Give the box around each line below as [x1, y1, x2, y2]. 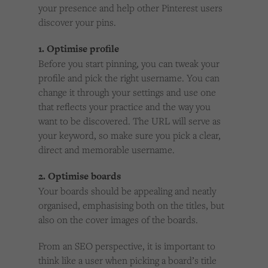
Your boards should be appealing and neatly [38, 184, 216, 198]
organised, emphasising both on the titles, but [38, 199, 224, 212]
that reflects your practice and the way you [38, 100, 211, 114]
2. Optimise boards [38, 169, 121, 184]
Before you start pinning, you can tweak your [38, 57, 220, 71]
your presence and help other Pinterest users [38, 1, 223, 15]
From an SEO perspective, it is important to [38, 239, 215, 253]
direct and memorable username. [38, 143, 175, 157]
